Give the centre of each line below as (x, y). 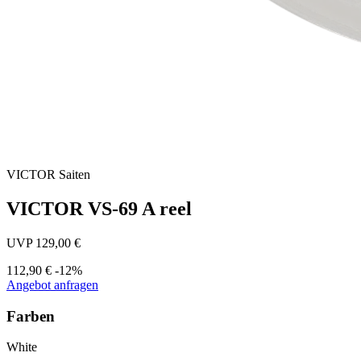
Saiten (75, 174)
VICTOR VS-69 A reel (99, 208)
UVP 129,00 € (44, 243)
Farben (31, 316)
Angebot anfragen (52, 284)
